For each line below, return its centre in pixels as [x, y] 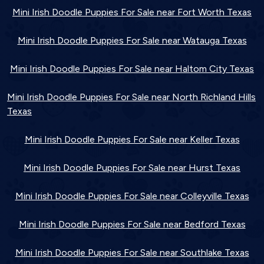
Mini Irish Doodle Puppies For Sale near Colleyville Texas [132, 196]
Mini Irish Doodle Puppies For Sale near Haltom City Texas [132, 69]
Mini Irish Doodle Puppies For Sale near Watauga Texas [132, 40]
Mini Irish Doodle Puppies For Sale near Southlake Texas [132, 253]
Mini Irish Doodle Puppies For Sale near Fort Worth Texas [132, 12]
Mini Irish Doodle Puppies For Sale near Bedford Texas [132, 224]
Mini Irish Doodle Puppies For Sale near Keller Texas [132, 139]
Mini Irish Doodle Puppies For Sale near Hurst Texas [132, 168]
